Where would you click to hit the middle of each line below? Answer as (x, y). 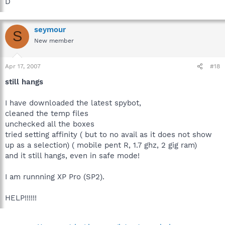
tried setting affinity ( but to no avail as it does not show (108, 135)
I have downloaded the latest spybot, (73, 103)
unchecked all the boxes (50, 124)
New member (54, 40)
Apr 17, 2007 (23, 66)
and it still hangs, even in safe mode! (72, 156)
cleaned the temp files (47, 114)
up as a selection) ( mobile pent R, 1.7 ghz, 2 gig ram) (101, 145)
